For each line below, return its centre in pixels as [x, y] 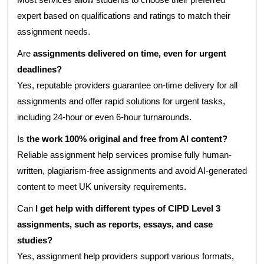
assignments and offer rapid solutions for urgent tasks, [121, 101]
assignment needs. [54, 32]
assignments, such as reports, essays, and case [115, 224]
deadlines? [39, 69]
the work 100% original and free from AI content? [126, 139]
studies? [35, 240]
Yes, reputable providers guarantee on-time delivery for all [127, 85]
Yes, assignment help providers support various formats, [126, 256]
